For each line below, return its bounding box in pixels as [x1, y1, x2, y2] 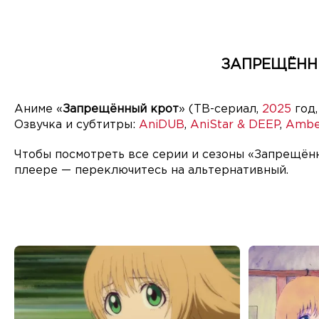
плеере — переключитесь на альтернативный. [14, 165, 288, 176]
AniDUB [139, 120, 184, 130]
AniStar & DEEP [190, 120, 280, 130]
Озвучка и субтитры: [14, 120, 139, 130]
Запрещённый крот [63, 104, 179, 115]
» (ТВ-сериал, [179, 104, 262, 115]
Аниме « [14, 104, 63, 115]
